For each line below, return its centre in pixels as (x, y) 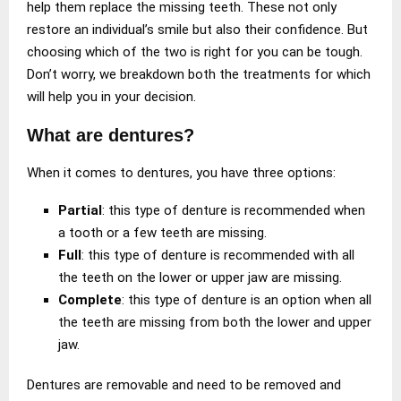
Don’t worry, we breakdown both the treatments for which (199, 74)
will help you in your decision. (111, 96)
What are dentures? (111, 135)
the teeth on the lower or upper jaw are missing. (200, 277)
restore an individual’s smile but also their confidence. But (197, 29)
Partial (80, 210)
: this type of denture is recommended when (234, 210)
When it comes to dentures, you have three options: (181, 172)
